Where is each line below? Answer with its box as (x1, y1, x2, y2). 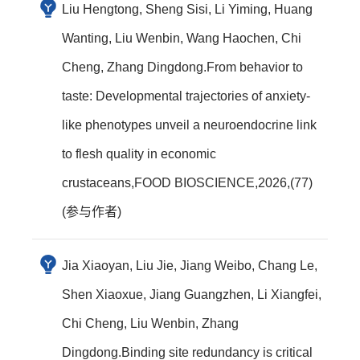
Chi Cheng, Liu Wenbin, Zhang (62, 317, 239, 330)
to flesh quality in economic (62, 147, 216, 161)
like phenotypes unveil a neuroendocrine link (62, 118, 317, 132)
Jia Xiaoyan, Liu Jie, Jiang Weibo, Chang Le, (62, 259, 317, 272)
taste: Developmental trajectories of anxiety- (62, 89, 310, 103)
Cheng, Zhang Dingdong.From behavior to (62, 60, 303, 74)
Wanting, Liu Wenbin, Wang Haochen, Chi (62, 31, 301, 45)
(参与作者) (62, 205, 121, 219)
